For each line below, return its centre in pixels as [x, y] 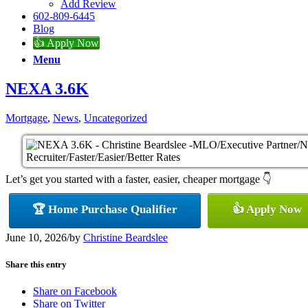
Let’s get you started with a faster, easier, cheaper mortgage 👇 [139, 179]
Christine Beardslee [125, 237]
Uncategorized [115, 118]
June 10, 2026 [36, 237]
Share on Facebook [75, 291]
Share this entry [36, 264]
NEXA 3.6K [47, 88]
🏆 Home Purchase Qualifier [105, 209]
